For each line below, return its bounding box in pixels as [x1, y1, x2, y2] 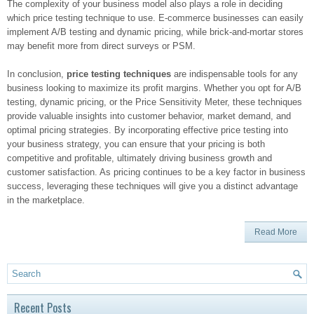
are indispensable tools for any [171, 68, 298, 79]
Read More [254, 226, 297, 237]
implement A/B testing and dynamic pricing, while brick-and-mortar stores [7, 26, 303, 37]
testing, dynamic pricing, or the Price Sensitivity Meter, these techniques [7, 96, 302, 107]
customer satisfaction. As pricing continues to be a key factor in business [7, 166, 306, 177]
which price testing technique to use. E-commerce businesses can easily [7, 12, 303, 23]
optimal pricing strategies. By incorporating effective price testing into [7, 124, 288, 135]
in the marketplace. [7, 194, 85, 205]
